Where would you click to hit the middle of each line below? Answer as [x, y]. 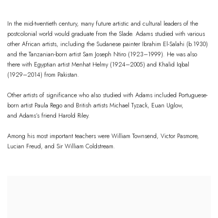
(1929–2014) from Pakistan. [43, 75]
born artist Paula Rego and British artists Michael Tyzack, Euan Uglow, [95, 105]
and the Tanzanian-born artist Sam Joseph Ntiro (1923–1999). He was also [102, 54]
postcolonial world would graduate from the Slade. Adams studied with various [106, 34]
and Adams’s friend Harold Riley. [49, 116]
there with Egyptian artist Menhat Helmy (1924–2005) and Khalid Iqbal [98, 64]
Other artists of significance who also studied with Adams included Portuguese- [108, 95]
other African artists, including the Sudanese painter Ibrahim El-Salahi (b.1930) [108, 44]
